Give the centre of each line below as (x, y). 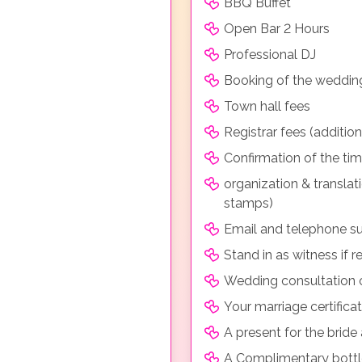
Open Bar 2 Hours (277, 28)
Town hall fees (267, 106)
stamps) (248, 203)
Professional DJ (270, 54)
